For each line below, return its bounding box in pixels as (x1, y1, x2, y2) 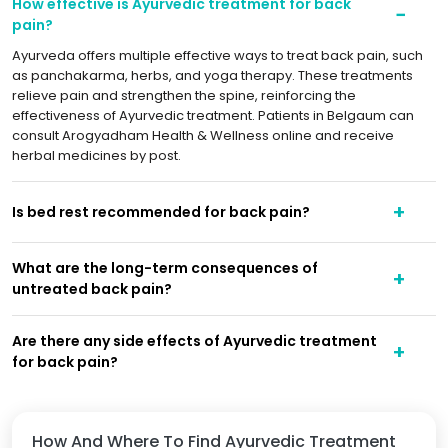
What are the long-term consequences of (12, 258, 318, 278)
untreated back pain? (12, 279, 172, 299)
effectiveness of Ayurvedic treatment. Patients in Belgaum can (12, 106, 414, 125)
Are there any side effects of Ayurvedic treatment (12, 331, 377, 351)
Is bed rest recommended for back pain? (12, 201, 310, 222)
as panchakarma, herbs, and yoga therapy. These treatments (12, 66, 413, 85)
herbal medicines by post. (12, 146, 181, 165)
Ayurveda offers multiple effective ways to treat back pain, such (12, 46, 423, 65)
